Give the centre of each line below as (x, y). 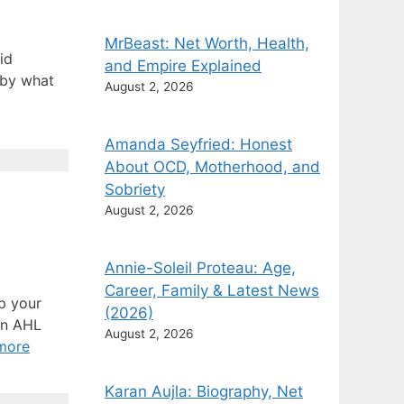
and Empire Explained (183, 65)
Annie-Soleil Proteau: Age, (200, 267)
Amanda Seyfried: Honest (198, 144)
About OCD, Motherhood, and (212, 166)
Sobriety (135, 189)
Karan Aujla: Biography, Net (204, 391)
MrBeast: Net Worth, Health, (207, 43)
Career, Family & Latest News (212, 290)
